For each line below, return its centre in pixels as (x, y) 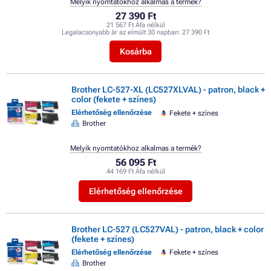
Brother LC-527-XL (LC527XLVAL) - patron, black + (168, 89)
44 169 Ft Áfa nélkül (135, 172)
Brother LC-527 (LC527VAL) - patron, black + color (168, 229)
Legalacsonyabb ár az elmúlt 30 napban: (122, 32)
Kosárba (135, 51)
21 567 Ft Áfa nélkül (135, 25)
